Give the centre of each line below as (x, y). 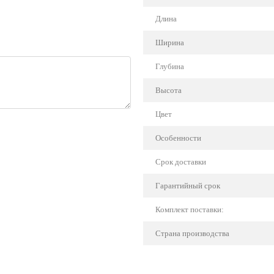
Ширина (170, 43)
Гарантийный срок (188, 186)
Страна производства (192, 233)
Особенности (178, 138)
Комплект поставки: (190, 209)
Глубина (170, 66)
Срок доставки (181, 162)
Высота (168, 90)
